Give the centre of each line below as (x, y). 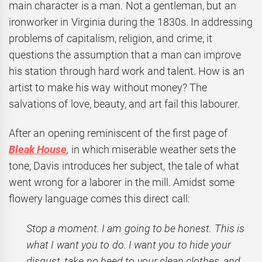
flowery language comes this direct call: (99, 199)
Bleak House (38, 150)
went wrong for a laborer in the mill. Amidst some (122, 182)
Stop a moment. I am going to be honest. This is (135, 228)
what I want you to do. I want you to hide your (129, 244)
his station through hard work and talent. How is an (127, 71)
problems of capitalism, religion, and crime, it (111, 38)
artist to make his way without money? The (108, 87)
